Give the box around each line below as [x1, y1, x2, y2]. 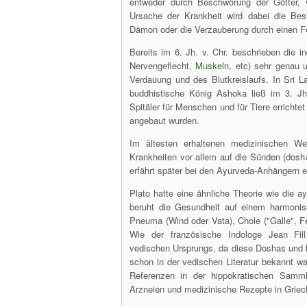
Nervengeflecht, [130, 59, 196, 72]
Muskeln [195, 59, 230, 72]
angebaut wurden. [130, 114, 199, 127]
